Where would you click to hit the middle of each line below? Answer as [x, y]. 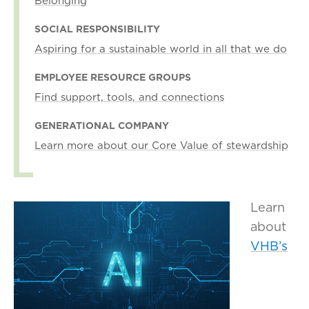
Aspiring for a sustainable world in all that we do [161, 49]
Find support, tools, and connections [129, 97]
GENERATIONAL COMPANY [102, 126]
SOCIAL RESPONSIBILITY [97, 29]
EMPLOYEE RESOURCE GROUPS [113, 78]
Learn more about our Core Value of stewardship [161, 146]
